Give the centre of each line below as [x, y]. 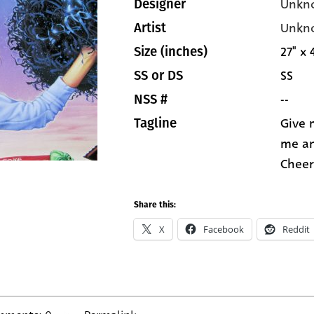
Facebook [224, 229]
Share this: [155, 205]
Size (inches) [171, 52]
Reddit [296, 229]
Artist [150, 28]
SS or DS [158, 76]
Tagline [155, 123]
